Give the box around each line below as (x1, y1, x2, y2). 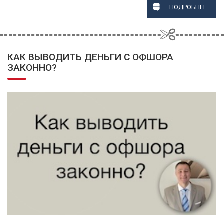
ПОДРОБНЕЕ (169, 3, 207, 11)
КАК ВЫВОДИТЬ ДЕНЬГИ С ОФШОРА (7, 51, 173, 63)
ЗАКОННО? (7, 62, 57, 74)
